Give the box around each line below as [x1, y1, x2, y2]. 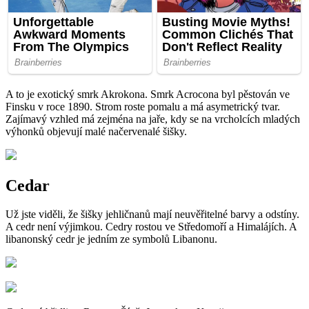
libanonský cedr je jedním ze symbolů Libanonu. [6, 233, 217, 246]
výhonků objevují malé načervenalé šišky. [6, 125, 187, 137]
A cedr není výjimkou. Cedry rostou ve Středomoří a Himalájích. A [6, 221, 297, 233]
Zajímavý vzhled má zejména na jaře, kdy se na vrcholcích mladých [6, 112, 300, 125]
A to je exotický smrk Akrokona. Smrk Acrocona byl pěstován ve [6, 88, 290, 100]
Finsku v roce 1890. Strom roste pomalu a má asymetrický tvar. [6, 100, 280, 112]
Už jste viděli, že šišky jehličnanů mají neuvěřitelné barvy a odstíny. [6, 208, 299, 221]
